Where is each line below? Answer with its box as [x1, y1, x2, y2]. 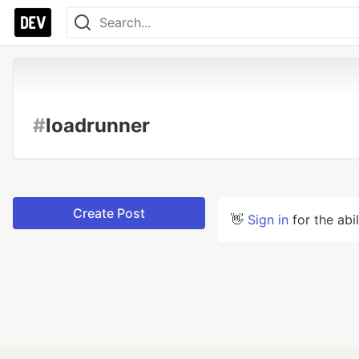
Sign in [248, 212, 288, 228]
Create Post [73, 205, 145, 221]
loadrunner [46, 114, 150, 137]
